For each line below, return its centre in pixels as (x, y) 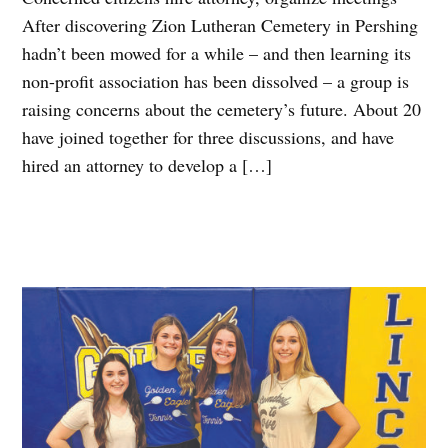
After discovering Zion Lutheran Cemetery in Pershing (220, 25)
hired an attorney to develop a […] (147, 165)
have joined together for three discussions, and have (208, 137)
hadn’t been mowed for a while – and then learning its (217, 53)
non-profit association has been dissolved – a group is (216, 81)
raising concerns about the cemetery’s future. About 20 (222, 109)
